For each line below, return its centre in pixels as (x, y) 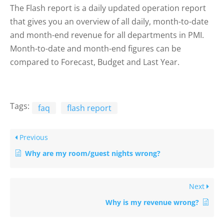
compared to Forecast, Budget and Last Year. (95, 62)
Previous (33, 137)
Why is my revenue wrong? (152, 202)
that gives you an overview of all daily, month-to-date (109, 22)
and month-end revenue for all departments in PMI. (107, 35)
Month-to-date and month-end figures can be (95, 49)
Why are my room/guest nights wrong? (93, 153)
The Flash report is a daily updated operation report (108, 8)
